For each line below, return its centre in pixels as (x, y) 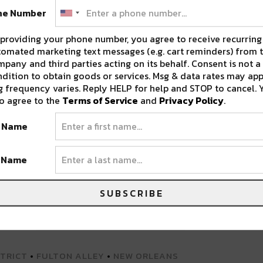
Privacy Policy (191, 100)
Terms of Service (100, 100)
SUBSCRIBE (131, 193)
